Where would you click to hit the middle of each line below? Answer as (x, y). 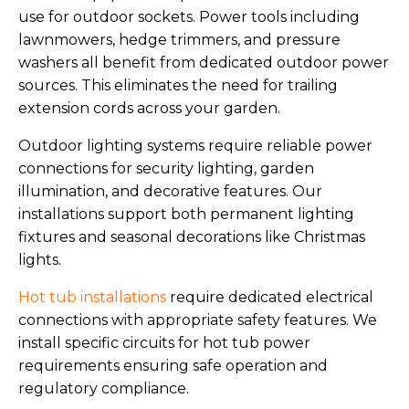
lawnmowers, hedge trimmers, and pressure (179, 40)
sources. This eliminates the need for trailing (178, 86)
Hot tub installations (92, 298)
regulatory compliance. (104, 389)
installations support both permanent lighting (186, 215)
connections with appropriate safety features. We (198, 320)
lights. (40, 260)
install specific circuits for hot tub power (164, 343)
